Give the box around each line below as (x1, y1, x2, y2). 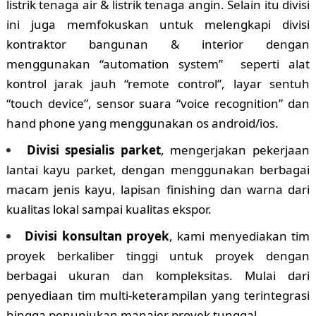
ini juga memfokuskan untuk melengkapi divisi (6, 16, 310, 33)
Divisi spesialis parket (26, 142, 161, 159)
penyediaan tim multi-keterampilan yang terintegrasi (6, 287, 310, 304)
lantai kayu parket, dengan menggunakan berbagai (6, 162, 310, 178)
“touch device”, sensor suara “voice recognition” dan (6, 95, 310, 112)
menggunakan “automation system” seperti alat (6, 56, 310, 73)
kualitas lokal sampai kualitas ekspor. (6, 201, 212, 218)
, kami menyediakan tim (169, 228, 310, 245)
